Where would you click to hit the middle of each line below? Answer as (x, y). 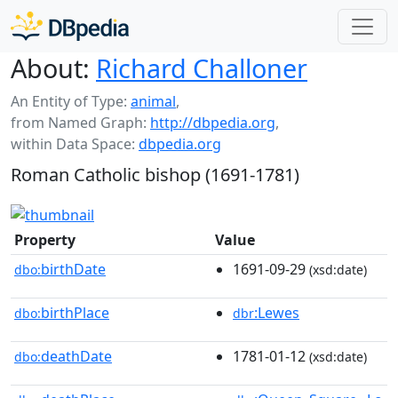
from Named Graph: (80, 123)
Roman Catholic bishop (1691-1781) (155, 175)
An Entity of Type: (71, 101)
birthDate (73, 269)
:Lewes (277, 312)
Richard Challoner (202, 68)
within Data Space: (75, 144)
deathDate (76, 356)
